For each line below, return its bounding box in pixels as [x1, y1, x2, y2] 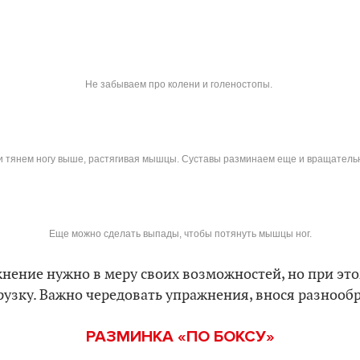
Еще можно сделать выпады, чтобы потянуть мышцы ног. [48, 227, 312, 239]
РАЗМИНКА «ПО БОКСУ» [85, 326, 275, 346]
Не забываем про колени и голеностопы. [85, 78, 275, 90]
